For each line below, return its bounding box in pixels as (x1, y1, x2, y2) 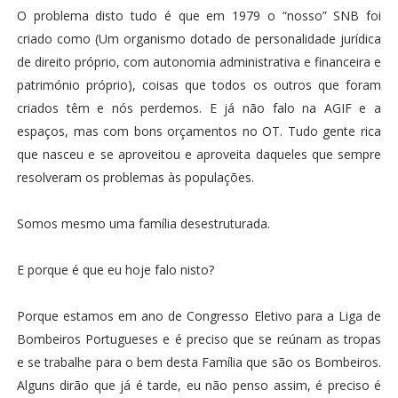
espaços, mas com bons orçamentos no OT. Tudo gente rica (16, 123, 382, 139)
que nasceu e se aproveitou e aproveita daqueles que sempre (16, 146, 382, 163)
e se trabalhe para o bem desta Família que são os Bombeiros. (16, 354, 382, 370)
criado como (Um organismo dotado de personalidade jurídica (16, 30, 382, 47)
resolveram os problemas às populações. (16, 169, 254, 186)
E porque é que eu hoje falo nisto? (16, 261, 214, 278)
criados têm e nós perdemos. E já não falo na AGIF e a (16, 99, 382, 116)
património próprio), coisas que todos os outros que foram (16, 76, 382, 93)
